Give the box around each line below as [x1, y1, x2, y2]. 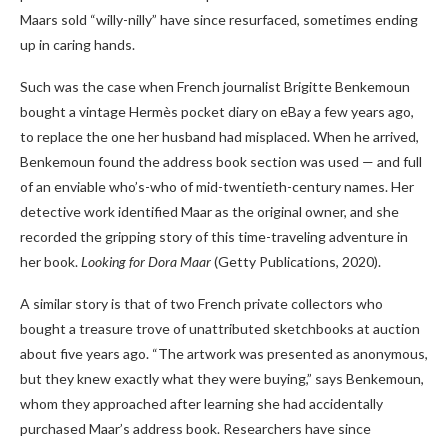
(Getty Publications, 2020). [211, 252, 381, 270]
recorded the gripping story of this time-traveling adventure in [20, 227, 408, 245]
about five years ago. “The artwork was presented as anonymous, [20, 344, 428, 362]
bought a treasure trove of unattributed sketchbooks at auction [20, 319, 420, 337]
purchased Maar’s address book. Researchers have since [20, 419, 371, 437]
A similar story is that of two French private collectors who [20, 294, 383, 312]
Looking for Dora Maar [81, 252, 211, 270]
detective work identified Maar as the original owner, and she [20, 202, 399, 220]
